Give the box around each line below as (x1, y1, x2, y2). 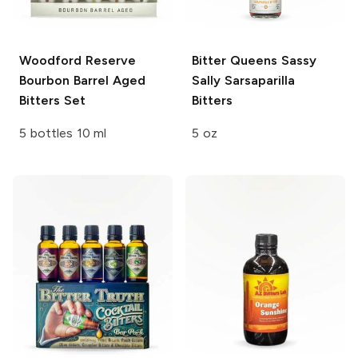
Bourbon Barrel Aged (19, 73, 145, 89)
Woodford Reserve (19, 53, 136, 69)
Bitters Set (19, 93, 86, 109)
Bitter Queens (192, 53, 277, 69)
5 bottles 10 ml (19, 125, 107, 141)
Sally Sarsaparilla (192, 73, 295, 89)
